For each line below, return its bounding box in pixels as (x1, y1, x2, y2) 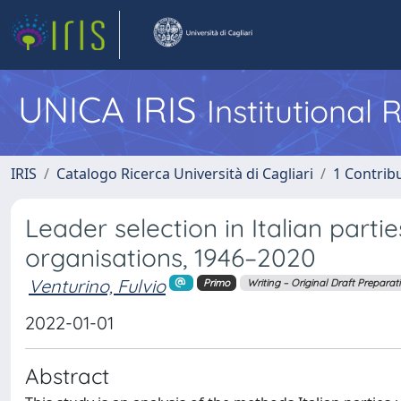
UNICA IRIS (18, 87, 207, 132)
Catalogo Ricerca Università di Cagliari (56, 164, 313, 183)
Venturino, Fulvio (29, 275, 166, 297)
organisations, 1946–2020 (25, 242, 316, 273)
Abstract (25, 362, 109, 389)
